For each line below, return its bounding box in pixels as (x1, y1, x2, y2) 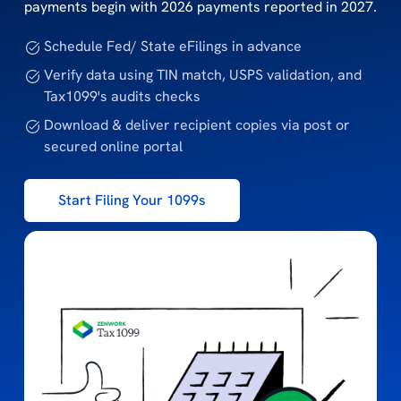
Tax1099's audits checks (44, 86, 201, 106)
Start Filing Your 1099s (57, 190, 206, 209)
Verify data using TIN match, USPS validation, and (44, 64, 363, 84)
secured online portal (44, 136, 183, 156)
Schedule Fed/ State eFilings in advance (44, 36, 303, 55)
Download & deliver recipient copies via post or (44, 115, 351, 134)
